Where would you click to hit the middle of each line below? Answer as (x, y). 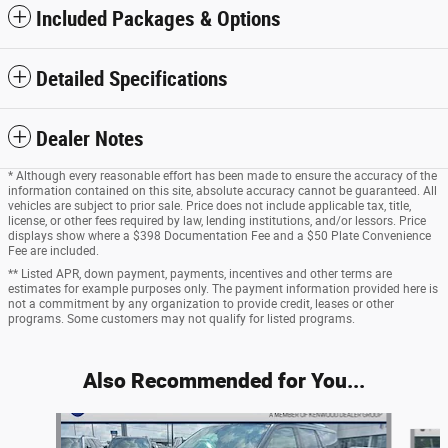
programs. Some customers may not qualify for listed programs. (181, 318)
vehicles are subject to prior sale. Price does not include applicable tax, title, (209, 205)
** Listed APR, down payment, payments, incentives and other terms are (200, 273)
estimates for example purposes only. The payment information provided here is (223, 288)
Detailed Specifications (132, 78)
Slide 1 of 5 (40, 421)
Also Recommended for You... (224, 379)
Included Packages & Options (158, 18)
